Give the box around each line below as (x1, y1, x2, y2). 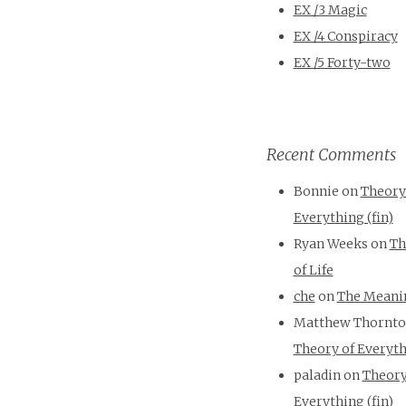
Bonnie (293, 183, 339, 200)
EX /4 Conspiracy (293, 28, 398, 45)
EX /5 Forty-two (293, 54, 391, 72)
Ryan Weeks (293, 236, 368, 253)
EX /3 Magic (293, 2, 367, 19)
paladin (293, 367, 341, 384)
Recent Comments (266, 144, 396, 166)
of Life (293, 262, 333, 279)
